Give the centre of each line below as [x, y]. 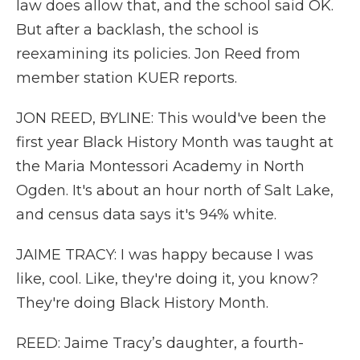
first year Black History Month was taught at [175, 142]
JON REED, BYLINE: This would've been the [171, 118]
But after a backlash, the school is [137, 30]
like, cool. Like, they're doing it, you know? [167, 279]
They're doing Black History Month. [142, 303]
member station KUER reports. [127, 78]
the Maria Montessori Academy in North [160, 166]
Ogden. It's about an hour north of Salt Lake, [175, 190]
